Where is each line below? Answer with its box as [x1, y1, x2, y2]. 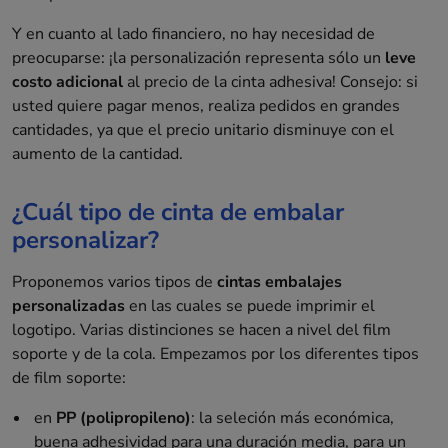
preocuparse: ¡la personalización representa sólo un [12, 47, 385, 70]
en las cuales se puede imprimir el [125, 295, 375, 318]
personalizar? [12, 224, 159, 257]
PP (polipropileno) [56, 407, 192, 430]
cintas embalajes [217, 271, 342, 294]
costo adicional [12, 71, 123, 94]
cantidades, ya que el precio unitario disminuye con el [12, 119, 394, 142]
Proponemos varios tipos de [12, 271, 217, 294]
